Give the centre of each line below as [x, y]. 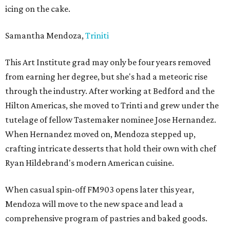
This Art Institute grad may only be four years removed [108, 62]
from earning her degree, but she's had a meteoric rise [106, 77]
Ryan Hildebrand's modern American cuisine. [90, 163]
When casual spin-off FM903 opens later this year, [100, 190]
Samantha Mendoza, [45, 36]
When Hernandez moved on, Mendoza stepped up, [100, 134]
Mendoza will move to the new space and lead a [94, 204]
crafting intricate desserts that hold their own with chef [111, 149]
